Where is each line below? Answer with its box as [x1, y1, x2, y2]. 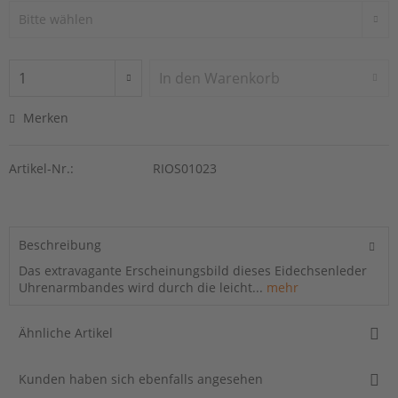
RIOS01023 [152, 159, 217, 177]
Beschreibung [19, 235, 101, 253]
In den [159, 68, 202, 88]
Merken [23, 108, 68, 126]
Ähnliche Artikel [19, 323, 113, 341]
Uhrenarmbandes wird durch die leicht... [19, 278, 263, 296]
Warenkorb [204, 68, 281, 88]
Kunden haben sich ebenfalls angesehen [19, 370, 263, 387]
